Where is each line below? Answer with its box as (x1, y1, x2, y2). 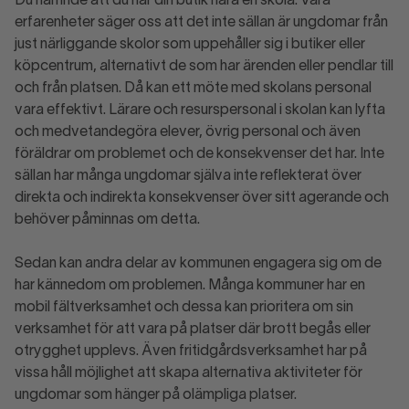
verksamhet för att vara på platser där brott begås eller (15, 323, 371, 336)
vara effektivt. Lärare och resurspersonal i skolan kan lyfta (15, 104, 385, 117)
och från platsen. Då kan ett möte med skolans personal (15, 82, 372, 95)
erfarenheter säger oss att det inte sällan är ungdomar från (15, 16, 388, 29)
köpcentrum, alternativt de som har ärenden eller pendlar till (15, 60, 393, 73)
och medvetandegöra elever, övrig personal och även (15, 126, 361, 139)
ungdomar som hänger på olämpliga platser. (15, 389, 297, 402)
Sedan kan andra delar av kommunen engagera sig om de (15, 257, 382, 270)
